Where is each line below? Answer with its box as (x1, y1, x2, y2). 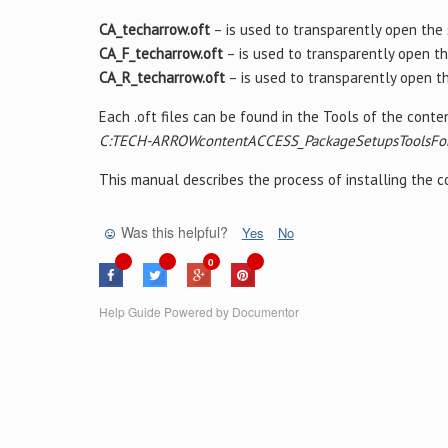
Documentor (231, 303, 299, 320)
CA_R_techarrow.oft (98, 68, 225, 87)
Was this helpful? (120, 222, 228, 242)
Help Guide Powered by (98, 303, 232, 320)
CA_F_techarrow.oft (98, 44, 223, 63)
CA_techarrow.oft (98, 20, 210, 39)
